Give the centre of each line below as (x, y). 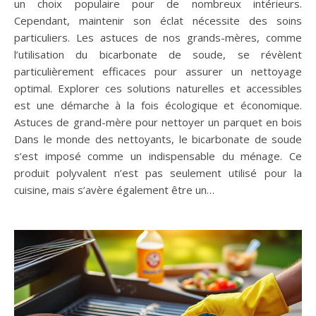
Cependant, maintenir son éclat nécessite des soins (158, 21)
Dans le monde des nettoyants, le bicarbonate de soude (158, 139)
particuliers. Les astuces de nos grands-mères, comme (158, 38)
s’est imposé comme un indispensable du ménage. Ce (158, 156)
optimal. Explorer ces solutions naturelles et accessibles (158, 89)
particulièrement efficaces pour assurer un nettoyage (158, 72)
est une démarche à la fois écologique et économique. (158, 105)
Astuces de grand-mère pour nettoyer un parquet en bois (158, 122)
